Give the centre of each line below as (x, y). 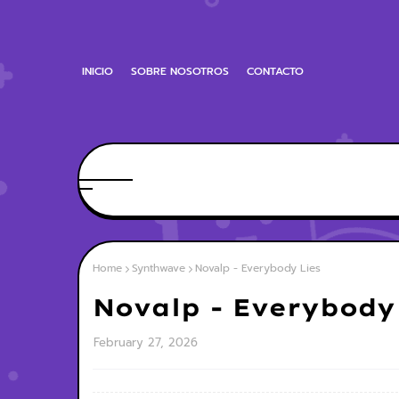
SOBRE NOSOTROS (180, 71)
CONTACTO (275, 71)
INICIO (98, 71)
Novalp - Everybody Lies (258, 268)
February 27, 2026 (146, 342)
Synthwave (159, 268)
